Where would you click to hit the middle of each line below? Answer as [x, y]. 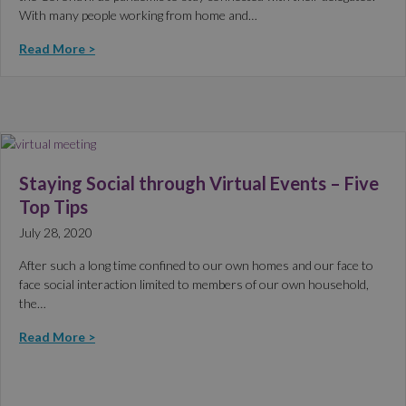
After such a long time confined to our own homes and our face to [196, 266]
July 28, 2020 [56, 233]
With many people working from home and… [138, 15]
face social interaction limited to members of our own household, [194, 285]
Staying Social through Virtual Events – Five [199, 184]
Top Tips [53, 207]
